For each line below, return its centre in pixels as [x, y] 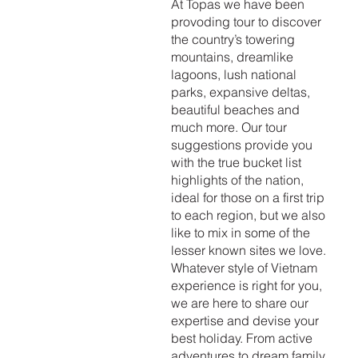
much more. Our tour [229, 127]
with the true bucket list [236, 162]
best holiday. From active [241, 338]
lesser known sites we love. [248, 250]
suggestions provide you [241, 144]
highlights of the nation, [237, 179]
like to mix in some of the [240, 232]
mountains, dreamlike [232, 56]
